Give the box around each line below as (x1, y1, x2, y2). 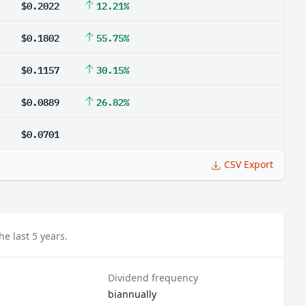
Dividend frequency (108, 271, 199, 284)
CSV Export (224, 158, 273, 171)
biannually (108, 288, 157, 301)
